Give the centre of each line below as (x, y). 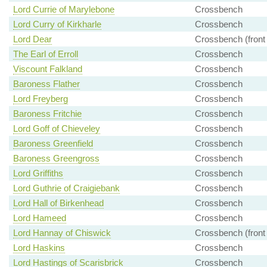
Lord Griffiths (38, 173)
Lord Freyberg (40, 99)
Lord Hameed (39, 218)
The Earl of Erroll (45, 54)
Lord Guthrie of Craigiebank (66, 188)
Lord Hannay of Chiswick (62, 233)
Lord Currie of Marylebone (63, 10)
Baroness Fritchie (47, 114)
